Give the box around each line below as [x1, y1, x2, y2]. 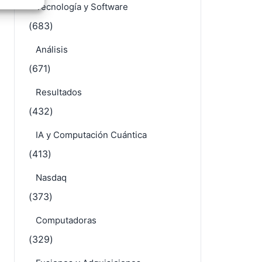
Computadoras [36, 215, 96, 226]
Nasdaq [36, 172, 67, 183]
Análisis [36, 44, 68, 55]
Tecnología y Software [36, 1, 128, 12]
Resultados [36, 87, 82, 98]
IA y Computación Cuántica [36, 129, 147, 140]
